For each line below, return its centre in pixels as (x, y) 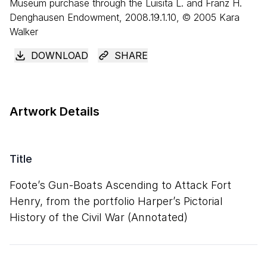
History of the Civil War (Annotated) (99, 217)
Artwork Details (55, 111)
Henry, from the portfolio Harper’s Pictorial (116, 201)
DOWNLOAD (60, 55)
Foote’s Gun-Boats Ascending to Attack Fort (120, 185)
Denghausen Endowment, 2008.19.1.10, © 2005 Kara (125, 17)
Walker (24, 32)
